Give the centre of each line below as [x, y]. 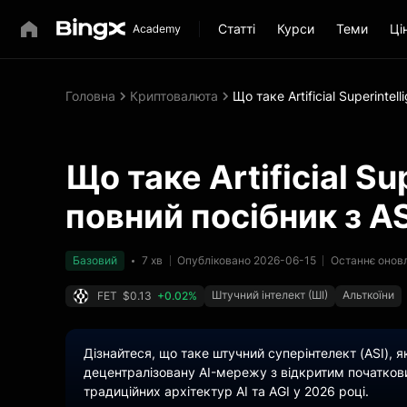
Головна [90, 96]
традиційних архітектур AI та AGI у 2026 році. [226, 391]
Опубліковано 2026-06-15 [247, 260]
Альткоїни [368, 295]
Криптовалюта [174, 96]
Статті [237, 29]
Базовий [95, 260]
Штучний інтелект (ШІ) [270, 295]
